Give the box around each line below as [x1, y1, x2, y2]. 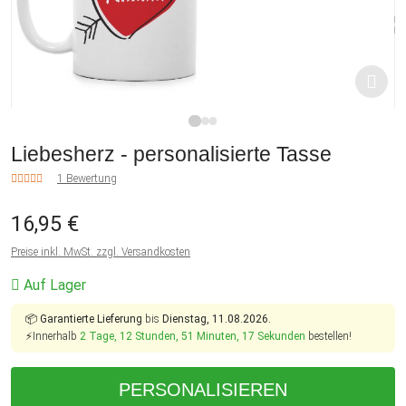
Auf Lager [20, 276, 86, 295]
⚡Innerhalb [25, 330, 80, 343]
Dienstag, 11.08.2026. [162, 313, 271, 326]
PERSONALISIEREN [119, 380, 287, 401]
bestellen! [305, 330, 352, 343]
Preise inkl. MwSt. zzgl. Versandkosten [11, 246, 190, 259]
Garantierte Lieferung [40, 313, 142, 326]
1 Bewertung [57, 172, 117, 186]
